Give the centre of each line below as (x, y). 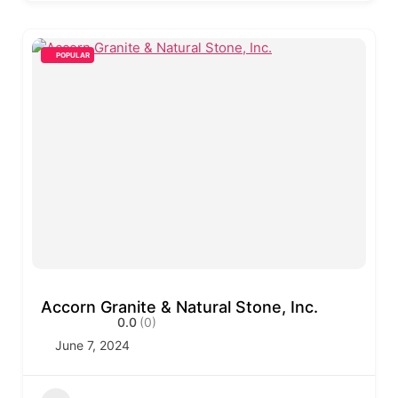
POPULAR (73, 55)
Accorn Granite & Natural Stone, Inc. (179, 307)
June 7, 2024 (92, 345)
